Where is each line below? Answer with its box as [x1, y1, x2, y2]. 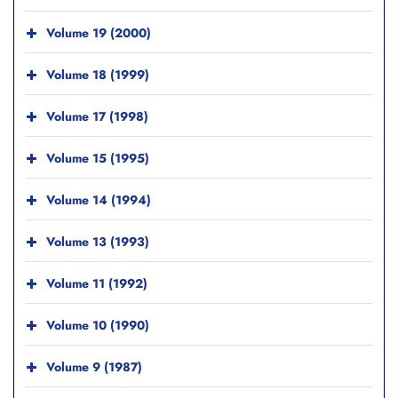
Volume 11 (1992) [46, 275, 147, 293]
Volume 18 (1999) [46, 66, 149, 84]
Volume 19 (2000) [46, 24, 151, 43]
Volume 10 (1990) [46, 316, 149, 335]
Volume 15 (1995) [46, 149, 149, 168]
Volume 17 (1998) [46, 107, 148, 126]
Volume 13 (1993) [46, 233, 149, 251]
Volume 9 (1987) [46, 358, 142, 377]
